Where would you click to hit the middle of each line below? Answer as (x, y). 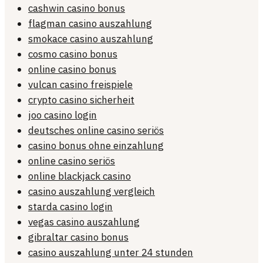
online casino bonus (72, 70)
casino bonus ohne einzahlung (96, 146)
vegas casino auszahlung (84, 222)
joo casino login (63, 115)
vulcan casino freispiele (80, 85)
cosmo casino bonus (73, 54)
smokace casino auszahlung (91, 39)
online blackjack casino (80, 176)
